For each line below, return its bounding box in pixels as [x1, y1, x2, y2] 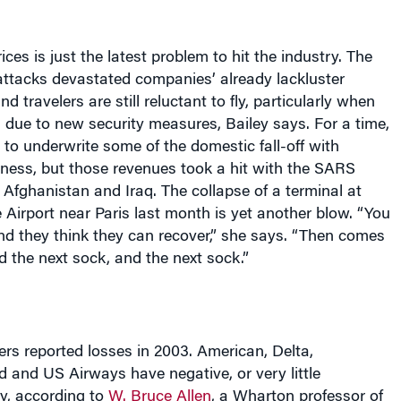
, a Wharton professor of [210, 376, 383, 393]
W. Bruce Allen [107, 376, 211, 393]
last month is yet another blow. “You [133, 193, 390, 210]
